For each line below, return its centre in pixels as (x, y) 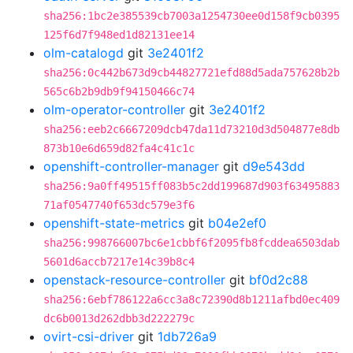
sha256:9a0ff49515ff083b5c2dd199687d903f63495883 (191, 186)
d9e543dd (274, 166)
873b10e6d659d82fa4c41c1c (119, 148)
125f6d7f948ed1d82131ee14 (119, 35)
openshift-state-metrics (114, 223)
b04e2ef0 (237, 223)
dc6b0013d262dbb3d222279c (119, 318)
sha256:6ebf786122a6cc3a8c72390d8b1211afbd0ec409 (191, 299)
